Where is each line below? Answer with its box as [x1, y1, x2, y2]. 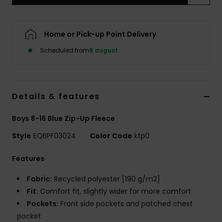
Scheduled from [40, 46, 89, 55]
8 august [89, 46, 118, 55]
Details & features [12, 91, 100, 103]
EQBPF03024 [31, 131, 78, 141]
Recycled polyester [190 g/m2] [52, 174, 160, 184]
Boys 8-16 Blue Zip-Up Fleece [12, 113, 115, 124]
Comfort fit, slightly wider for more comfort [38, 186, 191, 197]
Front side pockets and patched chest [58, 199, 193, 209]
